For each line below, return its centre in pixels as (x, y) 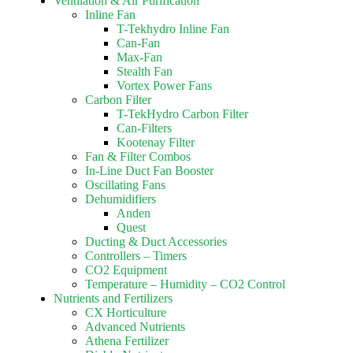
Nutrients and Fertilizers (113, 298)
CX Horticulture (126, 312)
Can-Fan (138, 43)
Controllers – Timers (136, 256)
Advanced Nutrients (135, 327)
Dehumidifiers (121, 199)
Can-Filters (144, 128)
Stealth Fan (145, 71)
